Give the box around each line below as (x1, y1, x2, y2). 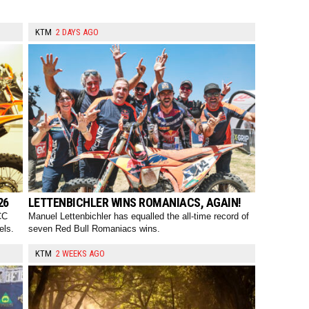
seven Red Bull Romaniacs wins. (28, 223, 160, 235)
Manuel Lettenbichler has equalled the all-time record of (28, 211, 249, 222)
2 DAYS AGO (55, 27, 99, 38)
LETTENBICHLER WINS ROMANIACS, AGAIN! (28, 195, 241, 210)
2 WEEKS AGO (55, 248, 105, 259)
